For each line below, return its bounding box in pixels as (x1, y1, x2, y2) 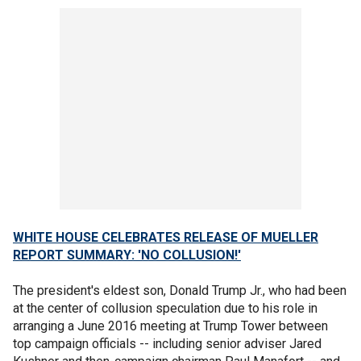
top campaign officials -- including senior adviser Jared (13, 336, 322, 351)
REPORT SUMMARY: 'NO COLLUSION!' (13, 247, 241, 263)
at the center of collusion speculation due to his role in (13, 301, 317, 316)
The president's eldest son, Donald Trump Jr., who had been (13, 283, 346, 298)
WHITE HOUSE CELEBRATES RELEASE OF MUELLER (13, 230, 318, 245)
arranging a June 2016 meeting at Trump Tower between (13, 318, 328, 334)
